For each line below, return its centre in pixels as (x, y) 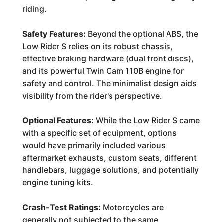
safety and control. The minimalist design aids (109, 83)
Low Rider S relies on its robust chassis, (97, 46)
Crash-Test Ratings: (61, 207)
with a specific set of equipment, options (99, 133)
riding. (34, 9)
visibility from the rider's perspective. (92, 96)
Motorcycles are (132, 207)
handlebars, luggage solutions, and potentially (110, 170)
